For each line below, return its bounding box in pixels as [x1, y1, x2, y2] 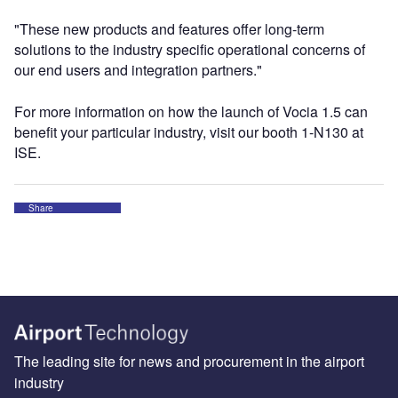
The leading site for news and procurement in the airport [14, 350, 364, 371]
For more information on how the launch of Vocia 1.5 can [14, 100, 368, 122]
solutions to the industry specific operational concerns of [14, 38, 365, 60]
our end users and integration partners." [14, 59, 262, 80]
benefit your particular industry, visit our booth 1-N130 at [14, 121, 363, 142]
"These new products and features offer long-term [14, 18, 324, 39]
